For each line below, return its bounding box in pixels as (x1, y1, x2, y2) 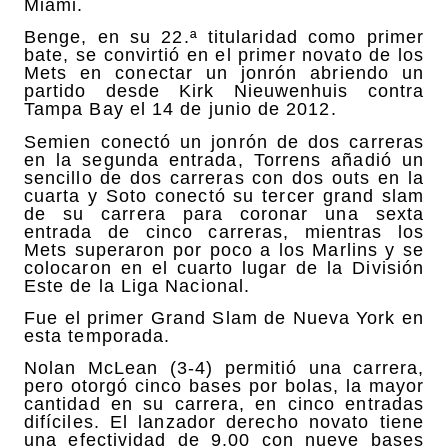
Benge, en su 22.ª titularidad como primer (24, 27, 424, 48)
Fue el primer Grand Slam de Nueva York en (24, 308, 424, 329)
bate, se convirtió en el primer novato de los (24, 45, 424, 66)
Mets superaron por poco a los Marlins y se (24, 239, 424, 260)
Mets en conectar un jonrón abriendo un (24, 63, 424, 84)
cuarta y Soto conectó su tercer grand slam (24, 185, 424, 206)
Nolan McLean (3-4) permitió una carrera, (24, 358, 424, 379)
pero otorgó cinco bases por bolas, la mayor (24, 376, 424, 397)
